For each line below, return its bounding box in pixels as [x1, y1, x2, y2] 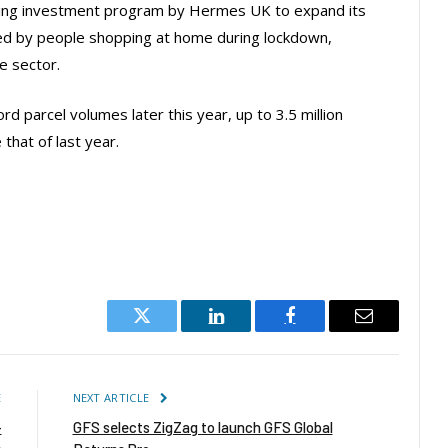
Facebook [288, 321, 359, 340]
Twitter [140, 321, 193, 340]
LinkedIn [214, 321, 281, 340]
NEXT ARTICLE [72, 390, 153, 406]
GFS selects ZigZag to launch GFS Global [72, 418, 333, 437]
